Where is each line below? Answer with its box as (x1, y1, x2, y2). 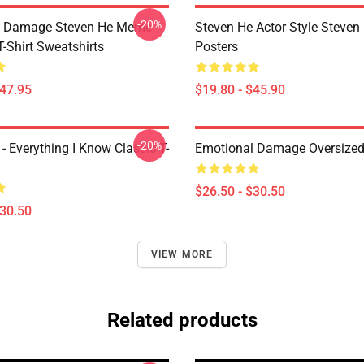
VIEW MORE (150, 249, 214, 260)
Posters (195, 39, 238, 54)
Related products (106, 309, 258, 331)
